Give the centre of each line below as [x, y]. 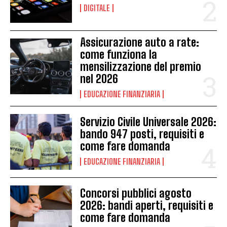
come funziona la [119, 54]
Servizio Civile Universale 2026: [148, 122]
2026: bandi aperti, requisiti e [147, 205]
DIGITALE [97, 8]
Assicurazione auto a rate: [140, 42]
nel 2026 [99, 79]
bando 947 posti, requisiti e [142, 134]
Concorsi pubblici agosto [136, 193]
